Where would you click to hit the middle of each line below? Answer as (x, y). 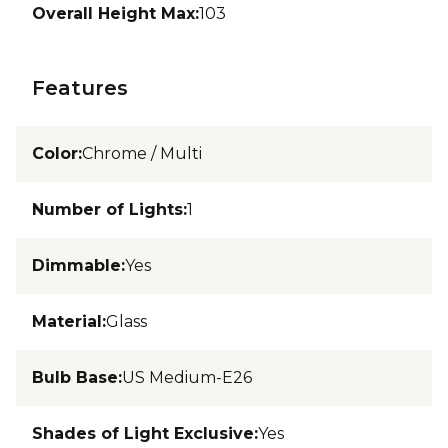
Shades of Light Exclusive (143, 433)
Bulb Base (75, 377)
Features (80, 87)
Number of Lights (107, 209)
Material (67, 321)
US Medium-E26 (187, 377)
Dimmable (76, 265)
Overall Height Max (113, 13)
